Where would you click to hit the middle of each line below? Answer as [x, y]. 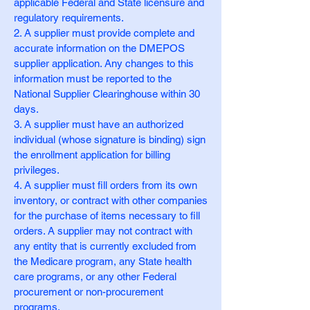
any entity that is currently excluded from [105, 246]
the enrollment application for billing [92, 155]
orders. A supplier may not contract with [103, 231]
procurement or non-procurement [89, 292]
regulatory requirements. [69, 18]
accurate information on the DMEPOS [99, 48]
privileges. [37, 170]
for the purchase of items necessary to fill [107, 216]
